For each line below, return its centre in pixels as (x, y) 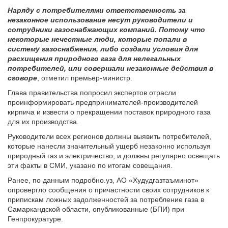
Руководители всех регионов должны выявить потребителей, (109, 136)
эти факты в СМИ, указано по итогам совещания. (90, 165)
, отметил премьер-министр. (85, 78)
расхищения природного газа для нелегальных (94, 58)
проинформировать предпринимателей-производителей (103, 102)
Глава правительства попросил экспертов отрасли (92, 92)
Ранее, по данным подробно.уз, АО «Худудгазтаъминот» (103, 180)
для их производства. (43, 121)
